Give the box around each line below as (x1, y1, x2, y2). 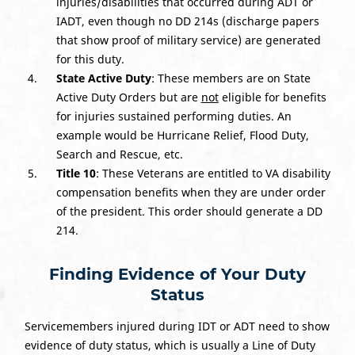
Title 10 (55, 165, 96, 181)
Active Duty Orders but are (55, 89, 201, 105)
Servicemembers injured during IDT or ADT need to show (24, 318, 330, 334)
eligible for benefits (218, 89, 326, 105)
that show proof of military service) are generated (55, 32, 321, 48)
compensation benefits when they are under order (55, 184, 326, 200)
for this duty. (55, 51, 124, 67)
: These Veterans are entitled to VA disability (95, 165, 330, 181)
